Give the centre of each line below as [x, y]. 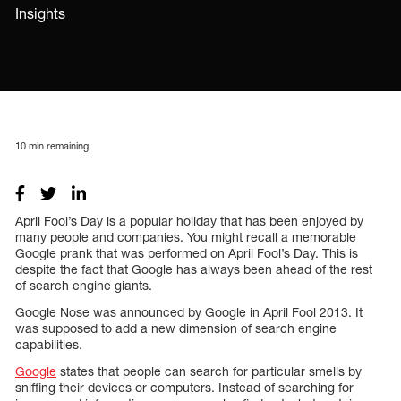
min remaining [57, 145]
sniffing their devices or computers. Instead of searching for [184, 387]
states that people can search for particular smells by [209, 371]
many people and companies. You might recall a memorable [186, 236]
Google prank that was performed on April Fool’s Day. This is [187, 252]
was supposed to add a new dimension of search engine [176, 328]
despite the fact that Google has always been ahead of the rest [194, 269]
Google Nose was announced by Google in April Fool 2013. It [189, 311]
